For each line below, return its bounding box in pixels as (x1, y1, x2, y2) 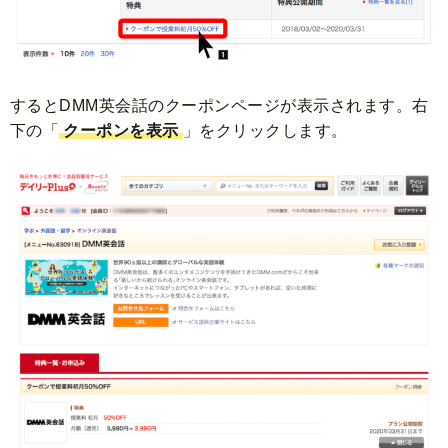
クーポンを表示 (63, 121, 179, 139)
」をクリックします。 (182, 121, 348, 139)
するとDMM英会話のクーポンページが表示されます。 (10, 96, 412, 114)
